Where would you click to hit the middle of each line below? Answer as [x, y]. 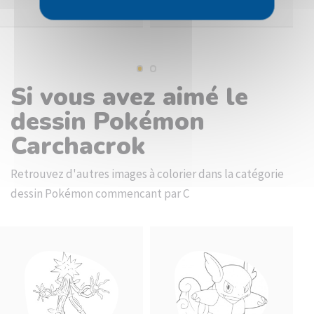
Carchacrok [78, 146]
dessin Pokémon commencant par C [100, 193]
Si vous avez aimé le [129, 97]
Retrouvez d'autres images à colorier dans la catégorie [147, 174]
